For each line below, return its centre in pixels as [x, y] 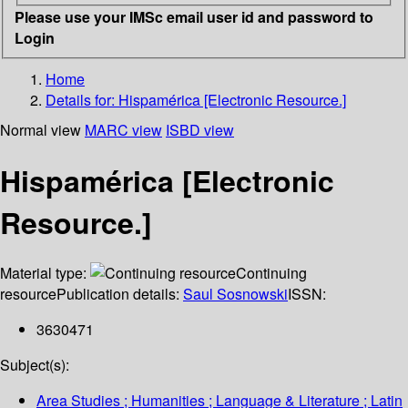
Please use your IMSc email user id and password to [194, 16]
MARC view [123, 129]
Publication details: [120, 294]
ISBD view [200, 129]
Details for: [82, 99]
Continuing [271, 273]
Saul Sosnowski [235, 294]
